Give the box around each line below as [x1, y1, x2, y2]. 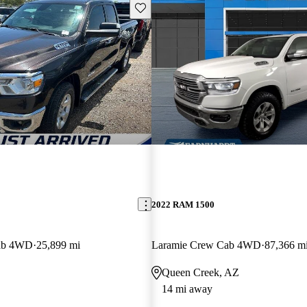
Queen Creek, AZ [161, 266, 239, 278]
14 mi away [161, 282, 212, 295]
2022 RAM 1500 [151, 199, 214, 210]
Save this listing [134, 1, 198, 12]
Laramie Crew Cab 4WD [151, 238, 261, 251]
